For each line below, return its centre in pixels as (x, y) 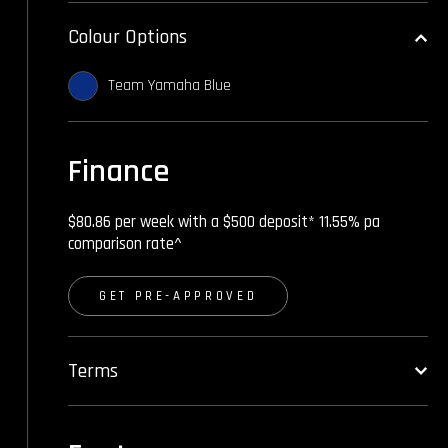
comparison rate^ (125, 244)
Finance (119, 171)
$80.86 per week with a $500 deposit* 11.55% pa (224, 222)
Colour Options (127, 37)
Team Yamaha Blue (169, 85)
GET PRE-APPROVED (178, 296)
